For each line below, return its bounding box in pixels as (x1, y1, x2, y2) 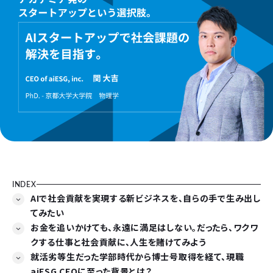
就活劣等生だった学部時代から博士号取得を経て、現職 (30, 250, 244, 263)
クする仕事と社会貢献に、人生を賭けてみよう (30, 235, 207, 248)
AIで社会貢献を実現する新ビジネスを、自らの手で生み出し (30, 191, 261, 204)
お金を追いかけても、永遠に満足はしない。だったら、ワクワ (30, 221, 258, 233)
